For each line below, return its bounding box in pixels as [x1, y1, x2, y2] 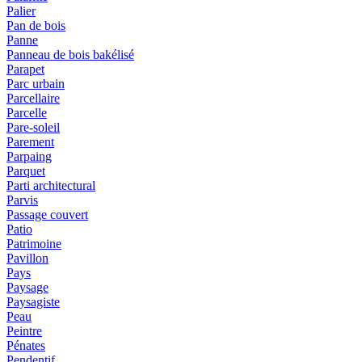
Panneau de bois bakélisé [6, 48, 134, 62]
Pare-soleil [6, 120, 60, 135]
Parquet [6, 164, 45, 179]
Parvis [6, 193, 38, 208]
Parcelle [6, 106, 47, 120]
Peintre [6, 324, 42, 339]
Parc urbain [6, 77, 65, 91]
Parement [6, 135, 54, 149]
